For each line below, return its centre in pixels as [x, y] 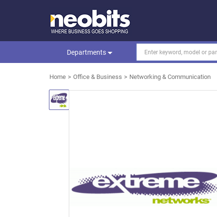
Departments [87, 52]
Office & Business [98, 77]
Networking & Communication [170, 77]
